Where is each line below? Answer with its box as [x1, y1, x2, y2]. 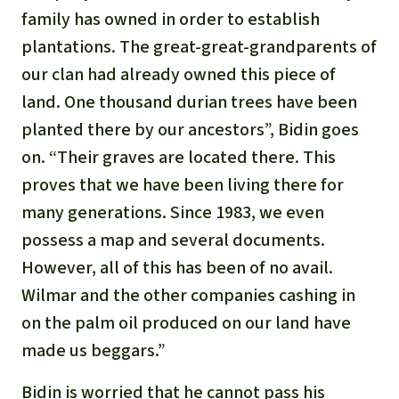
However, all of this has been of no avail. [21, 256, 333, 281]
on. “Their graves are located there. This [21, 145, 336, 170]
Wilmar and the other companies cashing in [21, 283, 355, 308]
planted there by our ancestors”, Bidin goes [21, 118, 359, 142]
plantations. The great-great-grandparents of [21, 35, 377, 60]
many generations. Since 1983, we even [21, 200, 324, 225]
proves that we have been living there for [21, 173, 344, 198]
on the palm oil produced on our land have [21, 311, 351, 336]
